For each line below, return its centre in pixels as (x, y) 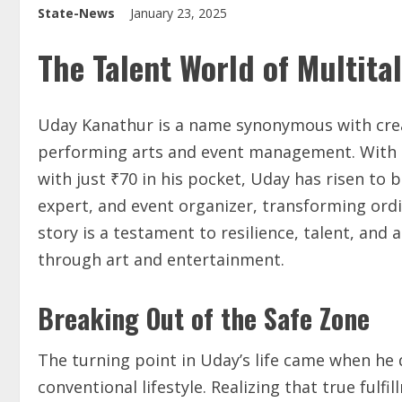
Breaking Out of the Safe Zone (204, 319)
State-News (76, 13)
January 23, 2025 (180, 13)
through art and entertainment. (161, 260)
